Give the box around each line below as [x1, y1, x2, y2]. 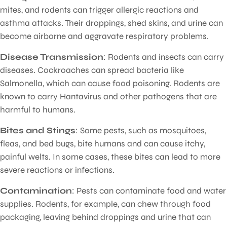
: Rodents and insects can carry [103, 51, 224, 62]
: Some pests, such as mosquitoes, [75, 125, 206, 136]
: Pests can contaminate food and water [72, 185, 226, 196]
